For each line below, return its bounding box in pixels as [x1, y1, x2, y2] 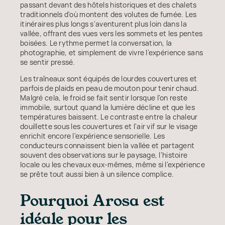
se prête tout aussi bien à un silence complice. [20, 169, 174, 179]
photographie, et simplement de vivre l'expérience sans [20, 47, 203, 57]
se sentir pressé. [20, 57, 75, 67]
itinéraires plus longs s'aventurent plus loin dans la [20, 19, 187, 29]
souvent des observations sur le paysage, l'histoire [20, 150, 188, 160]
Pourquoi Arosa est [20, 190, 164, 209]
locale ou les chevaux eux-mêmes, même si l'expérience [20, 159, 205, 169]
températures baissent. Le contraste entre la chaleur [20, 111, 198, 122]
